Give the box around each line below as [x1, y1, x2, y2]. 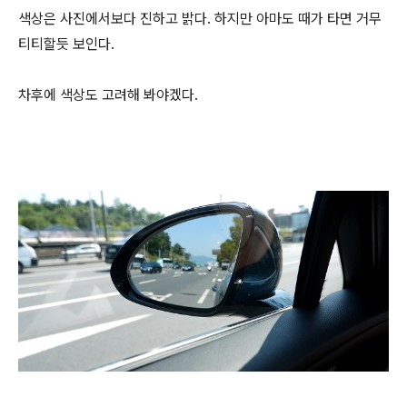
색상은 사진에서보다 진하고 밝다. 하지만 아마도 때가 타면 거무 [18, 9, 382, 27]
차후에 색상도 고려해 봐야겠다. [18, 85, 198, 104]
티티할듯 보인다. [18, 35, 114, 53]
